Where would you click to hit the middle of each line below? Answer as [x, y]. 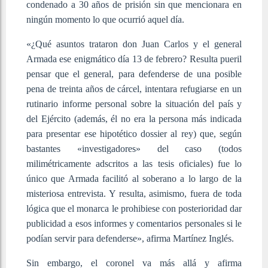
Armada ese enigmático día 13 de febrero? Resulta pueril [134, 59]
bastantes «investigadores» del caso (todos [134, 148]
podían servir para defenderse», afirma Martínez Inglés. [130, 238]
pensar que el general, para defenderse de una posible [134, 74]
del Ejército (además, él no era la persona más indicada [134, 118]
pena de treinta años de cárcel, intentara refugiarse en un [134, 89]
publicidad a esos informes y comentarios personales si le [134, 223]
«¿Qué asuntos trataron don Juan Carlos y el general [134, 44]
